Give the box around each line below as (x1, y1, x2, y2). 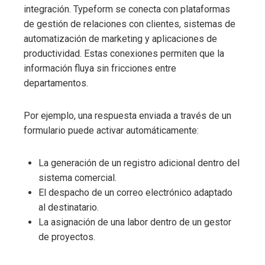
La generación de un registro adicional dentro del (38, 157, 240, 169)
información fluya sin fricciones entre (24, 62, 176, 74)
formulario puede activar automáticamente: (24, 124, 199, 136)
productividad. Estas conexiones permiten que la (24, 47, 224, 59)
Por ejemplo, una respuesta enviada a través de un (24, 109, 231, 121)
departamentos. (24, 77, 88, 89)
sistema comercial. (38, 172, 117, 183)
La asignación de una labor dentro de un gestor (38, 216, 231, 228)
